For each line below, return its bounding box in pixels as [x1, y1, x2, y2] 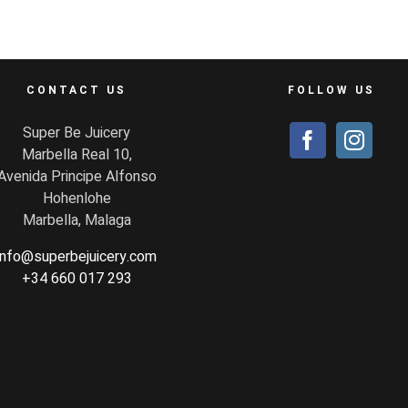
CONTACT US [26, 81, 127, 98]
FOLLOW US [287, 81, 375, 98]
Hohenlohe [42, 187, 111, 209]
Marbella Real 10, [21, 143, 132, 166]
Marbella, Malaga [22, 209, 131, 231]
